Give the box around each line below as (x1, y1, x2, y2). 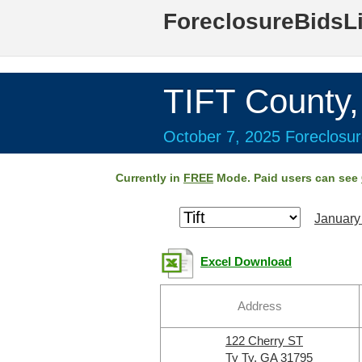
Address (238, 299, 282, 313)
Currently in (116, 171, 183, 184)
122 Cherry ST (225, 334, 303, 347)
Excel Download (200, 255, 292, 268)
